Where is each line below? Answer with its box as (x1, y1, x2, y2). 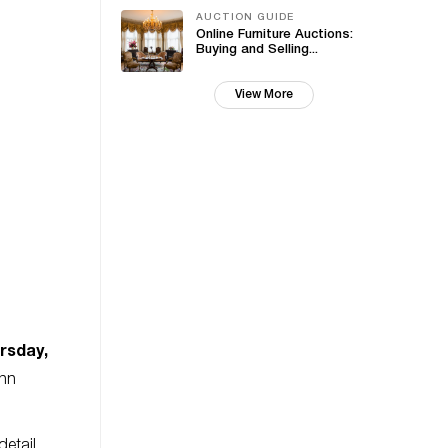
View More (234, 89, 293, 101)
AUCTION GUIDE (196, 13, 294, 23)
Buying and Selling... (196, 44, 318, 57)
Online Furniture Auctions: (196, 29, 353, 42)
